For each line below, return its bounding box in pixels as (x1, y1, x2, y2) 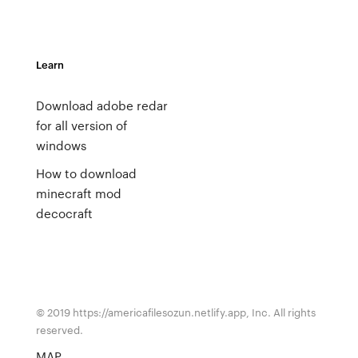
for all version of (35, 117, 127, 134)
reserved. (35, 322, 83, 337)
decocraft (35, 205, 93, 222)
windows (35, 137, 86, 154)
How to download (35, 165, 137, 182)
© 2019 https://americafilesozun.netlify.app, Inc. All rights (35, 304, 316, 320)
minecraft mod (35, 185, 121, 202)
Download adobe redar (35, 97, 168, 114)
